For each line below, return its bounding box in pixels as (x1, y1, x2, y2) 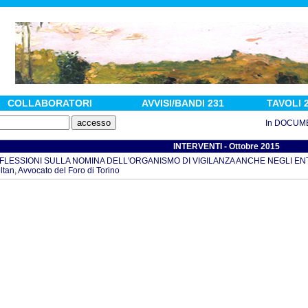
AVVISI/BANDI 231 (142, 98, 224, 109)
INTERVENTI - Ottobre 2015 (173, 142, 280, 151)
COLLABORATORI (7, 98, 92, 109)
